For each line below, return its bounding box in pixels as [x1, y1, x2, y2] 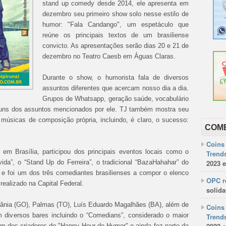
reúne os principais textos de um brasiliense [42, 31, 189, 39]
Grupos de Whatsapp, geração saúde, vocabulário [42, 95, 189, 102]
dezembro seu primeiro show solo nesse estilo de [42, 10, 189, 18]
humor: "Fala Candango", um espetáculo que [42, 21, 189, 28]
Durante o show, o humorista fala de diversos [42, 74, 189, 81]
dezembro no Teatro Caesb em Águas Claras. [42, 52, 176, 60]
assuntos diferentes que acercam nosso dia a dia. [42, 84, 189, 92]
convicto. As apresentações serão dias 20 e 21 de [42, 42, 189, 49]
